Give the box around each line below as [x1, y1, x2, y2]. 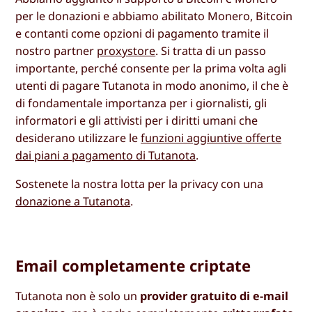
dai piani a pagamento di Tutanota [15, 147, 196, 163]
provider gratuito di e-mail [140, 288, 289, 304]
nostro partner [15, 42, 97, 58]
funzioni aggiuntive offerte [141, 130, 282, 146]
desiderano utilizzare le [15, 130, 141, 146]
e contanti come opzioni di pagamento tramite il [15, 25, 270, 41]
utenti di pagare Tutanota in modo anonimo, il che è [15, 77, 289, 93]
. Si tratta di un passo [155, 42, 267, 58]
